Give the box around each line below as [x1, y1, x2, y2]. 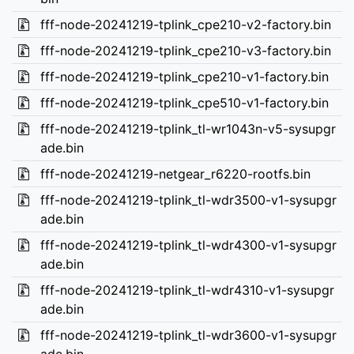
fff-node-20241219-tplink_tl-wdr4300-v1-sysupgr [40, 237, 337, 253]
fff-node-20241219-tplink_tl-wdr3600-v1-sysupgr [40, 327, 337, 343]
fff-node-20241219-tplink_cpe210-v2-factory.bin [40, 17, 331, 32]
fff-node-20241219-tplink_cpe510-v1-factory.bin [40, 95, 329, 111]
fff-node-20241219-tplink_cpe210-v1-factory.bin [40, 69, 329, 85]
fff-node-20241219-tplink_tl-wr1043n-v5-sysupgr [40, 121, 336, 137]
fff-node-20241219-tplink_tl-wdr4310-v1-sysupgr [40, 282, 334, 298]
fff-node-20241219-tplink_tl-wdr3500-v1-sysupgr [40, 192, 337, 208]
